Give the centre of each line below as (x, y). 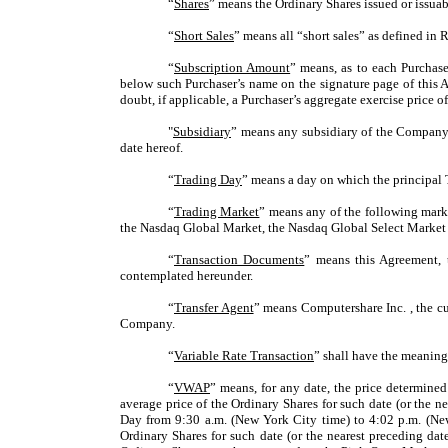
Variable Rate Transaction (244, 356)
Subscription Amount (232, 68)
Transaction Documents (239, 260)
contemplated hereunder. (186, 276)
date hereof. (151, 148)
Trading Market (217, 212)
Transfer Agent (214, 308)
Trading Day (208, 180)
